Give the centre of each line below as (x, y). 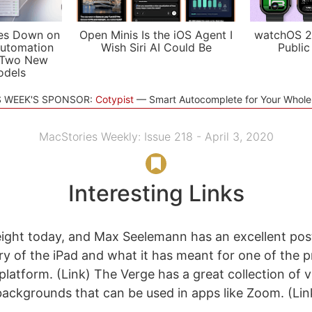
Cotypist (114, 99)
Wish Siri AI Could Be (156, 47)
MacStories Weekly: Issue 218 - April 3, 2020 (156, 136)
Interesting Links (156, 193)
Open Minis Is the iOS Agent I (156, 35)
